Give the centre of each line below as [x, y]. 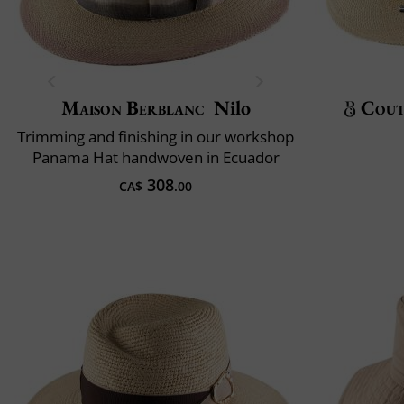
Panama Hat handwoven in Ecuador [156, 157]
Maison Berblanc [133, 107]
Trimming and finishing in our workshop [156, 136]
